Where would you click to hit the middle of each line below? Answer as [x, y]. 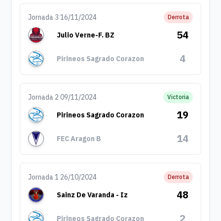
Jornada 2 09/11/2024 [62, 97]
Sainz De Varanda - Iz [92, 195]
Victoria [178, 97]
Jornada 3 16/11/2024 [62, 17]
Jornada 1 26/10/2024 [62, 177]
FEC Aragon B [79, 139]
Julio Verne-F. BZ [86, 35]
